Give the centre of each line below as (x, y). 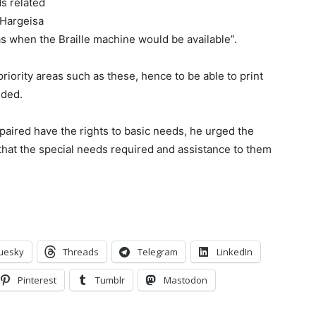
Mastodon (186, 280)
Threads (81, 252)
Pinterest (37, 280)
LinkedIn (235, 252)
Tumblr (110, 280)
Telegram (158, 252)
